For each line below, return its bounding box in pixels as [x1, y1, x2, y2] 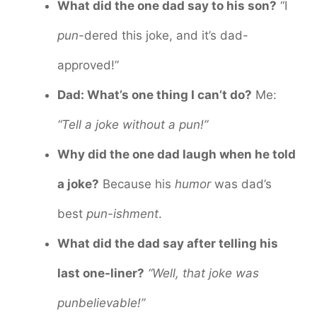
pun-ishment [86, 206, 158, 221]
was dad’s [211, 176, 272, 191]
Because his [99, 176, 175, 191]
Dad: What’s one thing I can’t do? [57, 87, 252, 102]
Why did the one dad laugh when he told [57, 146, 296, 161]
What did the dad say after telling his [57, 236, 278, 250]
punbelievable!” [57, 295, 145, 310]
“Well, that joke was [148, 265, 259, 280]
